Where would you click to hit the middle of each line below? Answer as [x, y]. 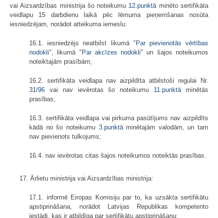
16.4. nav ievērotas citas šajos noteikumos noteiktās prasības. [118, 156]
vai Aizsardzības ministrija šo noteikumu [69, 6]
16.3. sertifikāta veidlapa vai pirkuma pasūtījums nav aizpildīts [119, 118]
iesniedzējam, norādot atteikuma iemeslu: [68, 24]
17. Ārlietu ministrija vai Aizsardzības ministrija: [86, 179]
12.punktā [143, 6]
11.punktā [168, 90]
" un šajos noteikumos [175, 53]
